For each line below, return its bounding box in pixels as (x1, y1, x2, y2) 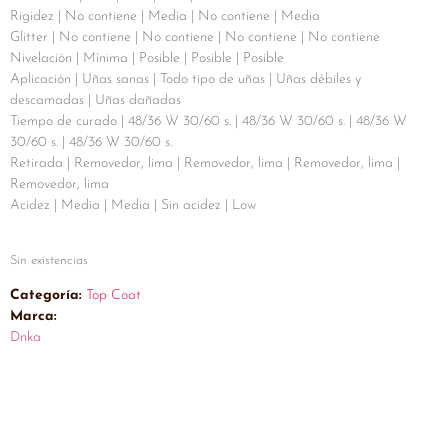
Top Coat (86, 288, 141, 304)
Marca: (10, 309, 57, 325)
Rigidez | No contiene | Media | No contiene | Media (10, 9, 320, 25)
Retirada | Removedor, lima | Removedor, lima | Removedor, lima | (10, 156, 400, 172)
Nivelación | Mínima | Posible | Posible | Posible (10, 51, 284, 67)
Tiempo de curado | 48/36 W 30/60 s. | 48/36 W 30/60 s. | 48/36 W (10, 114, 407, 130)
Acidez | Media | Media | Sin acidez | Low (10, 198, 256, 214)
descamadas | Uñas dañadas (10, 93, 181, 109)
